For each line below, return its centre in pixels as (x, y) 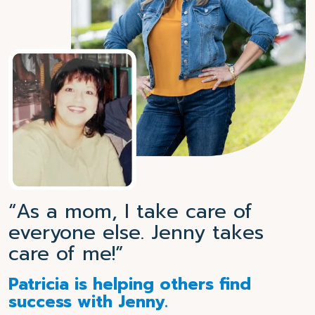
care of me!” (66, 253)
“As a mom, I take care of (130, 211)
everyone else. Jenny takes (136, 232)
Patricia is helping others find (130, 284)
